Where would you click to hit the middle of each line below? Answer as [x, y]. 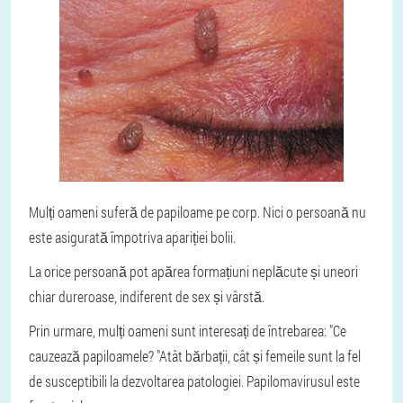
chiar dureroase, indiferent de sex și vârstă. [147, 296]
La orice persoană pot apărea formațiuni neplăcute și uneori [193, 271]
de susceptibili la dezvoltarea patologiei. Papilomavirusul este [194, 381]
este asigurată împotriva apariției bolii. [132, 237]
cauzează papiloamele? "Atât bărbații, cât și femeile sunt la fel [195, 356]
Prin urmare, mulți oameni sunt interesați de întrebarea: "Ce [188, 331]
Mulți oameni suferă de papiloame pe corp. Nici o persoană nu [197, 212]
